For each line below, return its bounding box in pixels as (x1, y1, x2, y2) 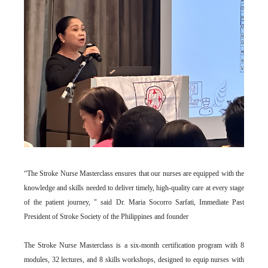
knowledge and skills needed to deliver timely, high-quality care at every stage (24, 183, 244, 192)
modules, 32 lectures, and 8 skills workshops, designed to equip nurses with (24, 255, 244, 264)
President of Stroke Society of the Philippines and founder (24, 212, 188, 221)
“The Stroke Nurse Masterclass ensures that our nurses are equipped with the (24, 169, 244, 178)
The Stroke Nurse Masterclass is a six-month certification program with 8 (24, 240, 244, 249)
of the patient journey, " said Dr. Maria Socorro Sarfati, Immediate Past (24, 197, 244, 206)
